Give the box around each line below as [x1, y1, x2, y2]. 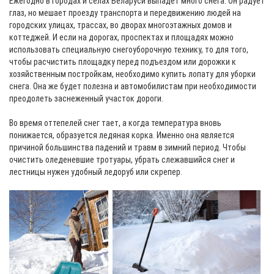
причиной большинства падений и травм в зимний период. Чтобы [9, 143, 246, 152]
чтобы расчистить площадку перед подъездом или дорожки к [9, 57, 236, 67]
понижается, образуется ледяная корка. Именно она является [9, 130, 234, 140]
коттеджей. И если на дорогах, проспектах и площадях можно [9, 32, 234, 42]
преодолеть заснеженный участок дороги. [9, 94, 163, 103]
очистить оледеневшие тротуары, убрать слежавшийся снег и [9, 155, 235, 165]
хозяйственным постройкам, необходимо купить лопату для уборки [9, 69, 256, 79]
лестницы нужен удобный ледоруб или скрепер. [9, 167, 182, 177]
